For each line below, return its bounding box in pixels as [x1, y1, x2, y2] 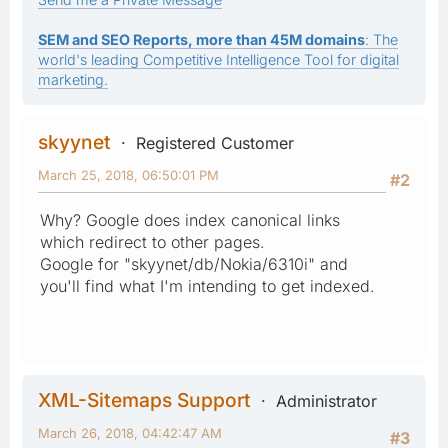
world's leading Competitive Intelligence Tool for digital [38, 50, 399, 68]
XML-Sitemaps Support [38, 387, 251, 412]
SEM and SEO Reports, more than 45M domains [38, 30, 365, 48]
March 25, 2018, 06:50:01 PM [38, 166, 219, 183]
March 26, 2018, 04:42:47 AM [38, 424, 222, 441]
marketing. [38, 70, 108, 88]
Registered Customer [136, 132, 294, 153]
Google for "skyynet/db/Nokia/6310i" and [40, 253, 348, 274]
